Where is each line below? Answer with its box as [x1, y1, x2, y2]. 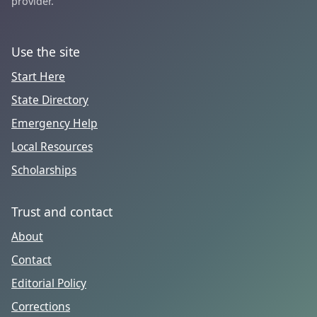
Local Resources [11, 138, 93, 154]
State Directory [11, 91, 88, 108]
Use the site [11, 42, 80, 60]
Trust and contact [11, 202, 113, 220]
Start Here [11, 68, 65, 84]
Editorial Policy [11, 275, 86, 291]
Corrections [11, 298, 70, 314]
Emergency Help [11, 115, 98, 131]
